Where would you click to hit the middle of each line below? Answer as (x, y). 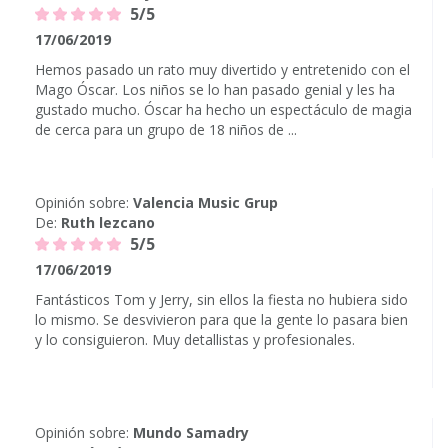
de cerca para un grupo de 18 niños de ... (166, 129)
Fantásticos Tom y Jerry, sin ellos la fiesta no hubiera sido (221, 299)
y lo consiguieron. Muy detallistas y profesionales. (195, 339)
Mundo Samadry (191, 432)
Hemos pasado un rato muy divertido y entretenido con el (222, 69)
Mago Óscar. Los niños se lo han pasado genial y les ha (215, 89)
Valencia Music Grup (205, 202)
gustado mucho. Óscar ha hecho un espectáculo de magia (223, 109)
